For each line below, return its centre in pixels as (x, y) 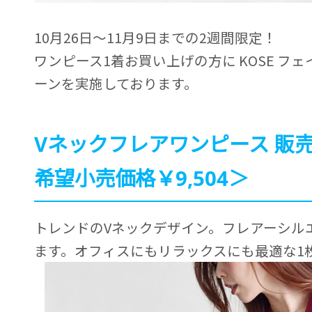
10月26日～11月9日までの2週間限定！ (155, 37)
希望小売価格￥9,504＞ (141, 178)
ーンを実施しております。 (116, 83)
